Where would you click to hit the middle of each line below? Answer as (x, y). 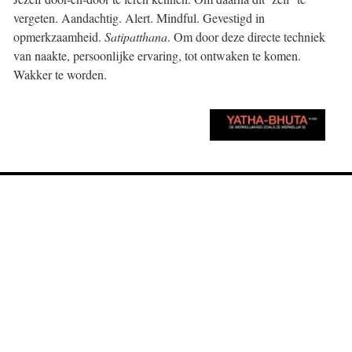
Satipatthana (136, 37)
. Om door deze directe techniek (246, 37)
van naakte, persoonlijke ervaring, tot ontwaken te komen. (157, 55)
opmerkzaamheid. (59, 37)
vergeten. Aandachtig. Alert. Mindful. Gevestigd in (139, 18)
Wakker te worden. (60, 74)
